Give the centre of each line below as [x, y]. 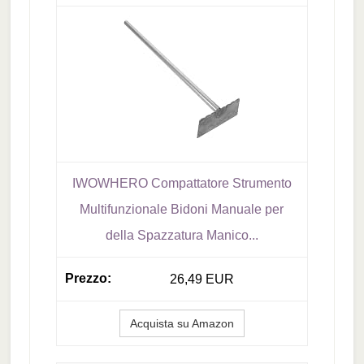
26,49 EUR [201, 279]
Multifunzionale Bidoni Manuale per [182, 210]
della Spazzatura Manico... [182, 236]
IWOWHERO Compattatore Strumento [182, 184]
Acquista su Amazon [182, 324]
